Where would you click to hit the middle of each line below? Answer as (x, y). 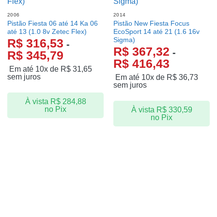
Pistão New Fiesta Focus (151, 23)
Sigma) (124, 40)
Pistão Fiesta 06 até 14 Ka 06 (52, 23)
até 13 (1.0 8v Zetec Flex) (47, 31)
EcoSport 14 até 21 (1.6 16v (156, 31)
